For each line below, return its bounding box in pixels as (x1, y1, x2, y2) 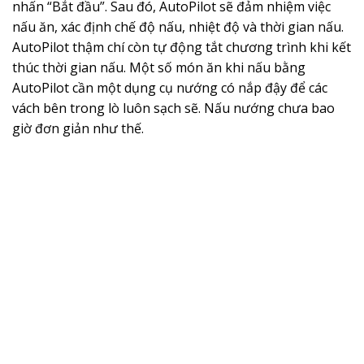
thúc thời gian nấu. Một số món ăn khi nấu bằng (12, 58, 305, 76)
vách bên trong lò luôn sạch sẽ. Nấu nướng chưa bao (12, 98, 335, 117)
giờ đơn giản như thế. (12, 119, 144, 137)
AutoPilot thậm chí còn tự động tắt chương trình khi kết (12, 37, 351, 56)
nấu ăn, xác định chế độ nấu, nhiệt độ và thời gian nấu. (12, 17, 344, 36)
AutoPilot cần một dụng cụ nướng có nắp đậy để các (12, 78, 327, 97)
